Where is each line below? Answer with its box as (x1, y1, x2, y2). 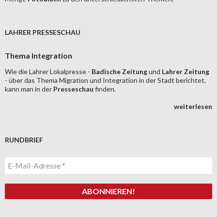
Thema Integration (5, 51, 72, 60)
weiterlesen (174, 102, 212, 110)
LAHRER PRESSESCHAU (5, 28, 80, 36)
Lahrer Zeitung (162, 67, 209, 76)
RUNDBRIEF (5, 136, 43, 144)
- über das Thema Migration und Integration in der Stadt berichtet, (5, 76, 206, 84)
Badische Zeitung (92, 67, 147, 76)
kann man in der (5, 85, 53, 93)
